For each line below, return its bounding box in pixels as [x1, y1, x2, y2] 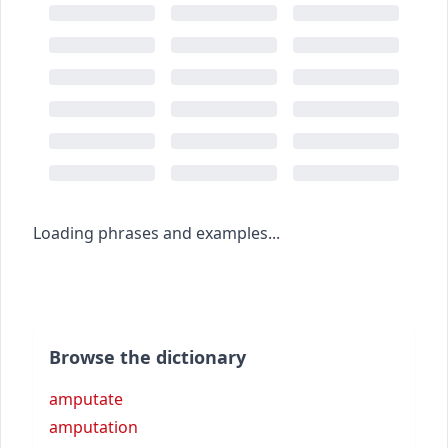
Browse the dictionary [49, 344, 246, 369]
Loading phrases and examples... [33, 221, 280, 244]
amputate [49, 387, 123, 410]
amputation [49, 415, 138, 438]
